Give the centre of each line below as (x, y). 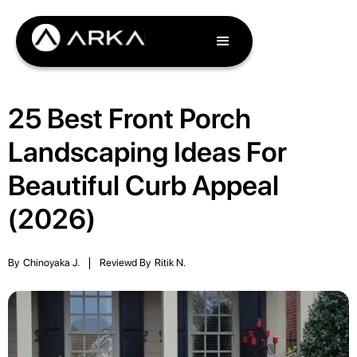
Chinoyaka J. (51, 263)
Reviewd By (125, 263)
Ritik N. (170, 263)
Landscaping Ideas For (147, 152)
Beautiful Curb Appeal (143, 185)
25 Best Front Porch (129, 118)
